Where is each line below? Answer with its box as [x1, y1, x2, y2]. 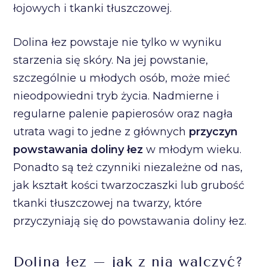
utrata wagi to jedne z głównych [13, 125, 190, 138]
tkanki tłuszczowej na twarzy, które [13, 197, 203, 210]
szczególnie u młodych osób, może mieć [13, 72, 231, 85]
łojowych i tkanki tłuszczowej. [13, 2, 172, 15]
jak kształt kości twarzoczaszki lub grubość [13, 179, 245, 192]
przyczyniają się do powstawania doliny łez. [13, 215, 247, 228]
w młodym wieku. [143, 143, 242, 156]
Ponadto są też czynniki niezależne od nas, [13, 161, 243, 174]
